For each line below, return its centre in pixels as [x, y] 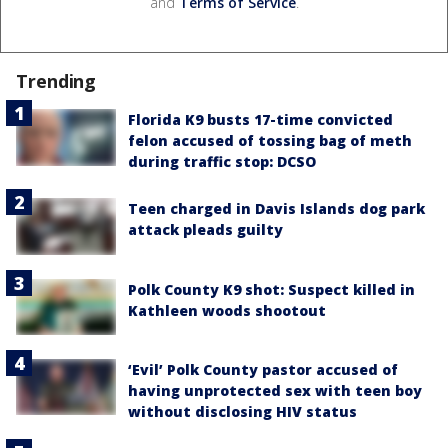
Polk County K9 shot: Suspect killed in [271, 289]
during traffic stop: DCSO [222, 162]
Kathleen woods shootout [227, 310]
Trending [56, 81]
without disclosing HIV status [242, 411]
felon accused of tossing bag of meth [270, 141]
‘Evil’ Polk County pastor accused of [263, 369]
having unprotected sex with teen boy [275, 390]
